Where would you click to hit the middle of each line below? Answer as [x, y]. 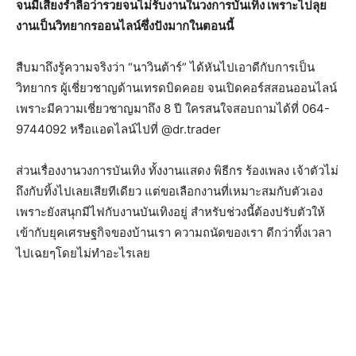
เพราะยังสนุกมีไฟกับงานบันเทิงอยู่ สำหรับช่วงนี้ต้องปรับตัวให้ [170, 212]
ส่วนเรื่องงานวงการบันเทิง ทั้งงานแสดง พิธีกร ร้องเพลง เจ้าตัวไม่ [177, 170]
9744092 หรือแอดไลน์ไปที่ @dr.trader [118, 129]
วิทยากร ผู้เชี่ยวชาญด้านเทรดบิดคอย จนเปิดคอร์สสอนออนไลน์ [176, 88]
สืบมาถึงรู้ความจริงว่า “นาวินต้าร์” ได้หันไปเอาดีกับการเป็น [165, 67]
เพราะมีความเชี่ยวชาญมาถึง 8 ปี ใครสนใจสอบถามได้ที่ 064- [173, 108]
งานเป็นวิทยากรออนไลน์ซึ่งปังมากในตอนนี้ [125, 26]
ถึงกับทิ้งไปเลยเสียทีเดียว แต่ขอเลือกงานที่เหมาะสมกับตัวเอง [169, 191]
